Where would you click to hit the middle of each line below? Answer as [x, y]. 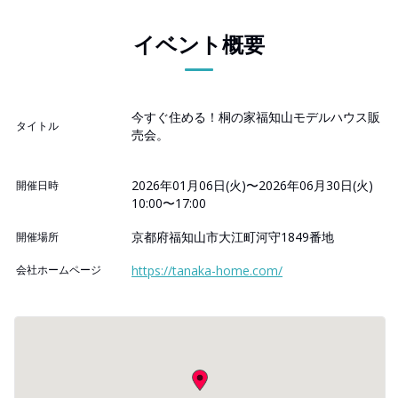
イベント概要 [199, 44]
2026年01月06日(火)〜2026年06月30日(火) [252, 186]
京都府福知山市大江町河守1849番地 [233, 237]
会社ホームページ [59, 270]
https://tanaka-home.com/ [207, 271]
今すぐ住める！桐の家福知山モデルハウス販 [256, 117]
